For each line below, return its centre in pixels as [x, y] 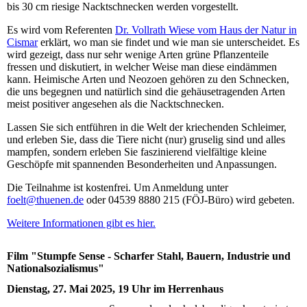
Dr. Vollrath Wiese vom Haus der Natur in [206, 30]
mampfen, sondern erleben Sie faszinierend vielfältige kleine [137, 152]
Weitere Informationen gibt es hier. [81, 223]
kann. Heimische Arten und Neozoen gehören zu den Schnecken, [148, 79]
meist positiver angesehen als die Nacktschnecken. [115, 104]
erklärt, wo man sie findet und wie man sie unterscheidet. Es [169, 42]
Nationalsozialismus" [56, 269]
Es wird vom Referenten [61, 30]
